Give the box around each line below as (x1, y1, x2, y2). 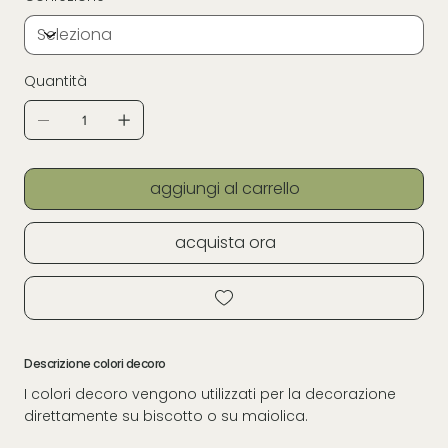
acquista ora (174, 230, 276, 254)
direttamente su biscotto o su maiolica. (24, 405, 308, 426)
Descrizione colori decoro (24, 354, 166, 372)
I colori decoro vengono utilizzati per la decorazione (24, 383, 396, 404)
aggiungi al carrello (150, 176, 300, 200)
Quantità (24, 70, 87, 91)
